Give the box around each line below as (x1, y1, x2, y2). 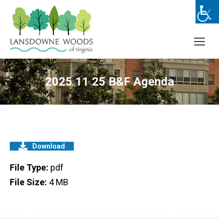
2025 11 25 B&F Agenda (45, 75, 174, 88)
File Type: (10, 162, 50, 173)
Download (32, 142, 65, 150)
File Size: (10, 177, 49, 187)
